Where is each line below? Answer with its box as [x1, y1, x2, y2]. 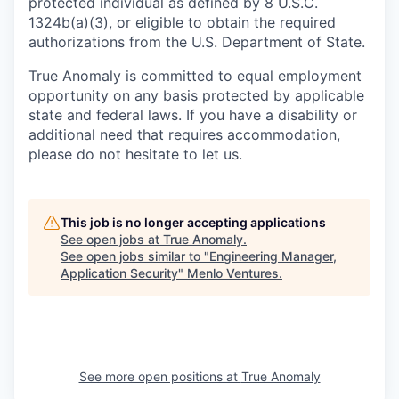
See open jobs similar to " [61, 248, 209, 264]
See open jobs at [61, 232, 163, 247]
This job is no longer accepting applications [61, 215, 326, 230]
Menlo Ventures [187, 265, 279, 281]
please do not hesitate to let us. [28, 145, 242, 163]
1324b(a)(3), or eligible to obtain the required [28, 13, 336, 31]
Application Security [61, 265, 178, 281]
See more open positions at [78, 369, 241, 384]
